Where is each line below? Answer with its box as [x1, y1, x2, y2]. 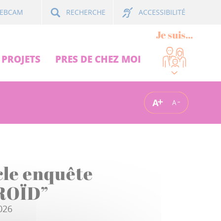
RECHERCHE [66, 7, 106, 17]
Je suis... [156, 28, 193, 41]
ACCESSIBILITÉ [139, 7, 185, 17]
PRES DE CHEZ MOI [55, 52, 141, 66]
